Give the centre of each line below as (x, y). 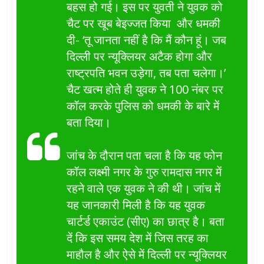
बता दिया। (89, 123)
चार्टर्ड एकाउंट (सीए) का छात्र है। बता (146, 222)
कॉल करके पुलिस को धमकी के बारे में (143, 106)
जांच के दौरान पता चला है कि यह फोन (145, 156)
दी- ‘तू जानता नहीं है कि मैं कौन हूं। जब (147, 40)
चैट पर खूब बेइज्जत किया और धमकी (144, 24)
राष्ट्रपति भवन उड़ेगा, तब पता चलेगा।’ (146, 73)
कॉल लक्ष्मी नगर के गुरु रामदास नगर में (144, 172)
